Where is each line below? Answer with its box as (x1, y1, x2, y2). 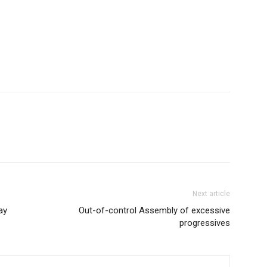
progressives (179, 218, 230, 228)
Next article (193, 190, 230, 198)
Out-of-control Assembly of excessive (79, 205, 230, 216)
